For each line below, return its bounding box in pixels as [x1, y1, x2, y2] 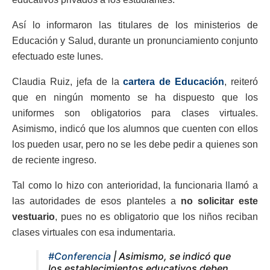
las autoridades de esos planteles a [12, 196, 181, 207]
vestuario [12, 212, 55, 222]
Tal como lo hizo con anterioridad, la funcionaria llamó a [12, 180, 258, 191]
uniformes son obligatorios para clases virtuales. [12, 108, 258, 119]
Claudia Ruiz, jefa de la [12, 77, 124, 87]
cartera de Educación [123, 77, 225, 87]
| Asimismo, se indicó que [111, 250, 231, 263]
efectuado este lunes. [12, 51, 103, 62]
